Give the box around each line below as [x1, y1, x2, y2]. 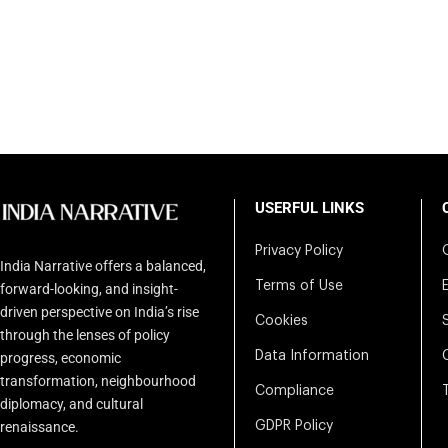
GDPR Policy [255, 418, 333, 433]
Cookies [255, 313, 308, 328]
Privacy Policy [255, 243, 343, 258]
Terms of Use [255, 278, 343, 293]
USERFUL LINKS [255, 198, 364, 217]
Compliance [255, 383, 334, 398]
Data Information [255, 348, 369, 363]
